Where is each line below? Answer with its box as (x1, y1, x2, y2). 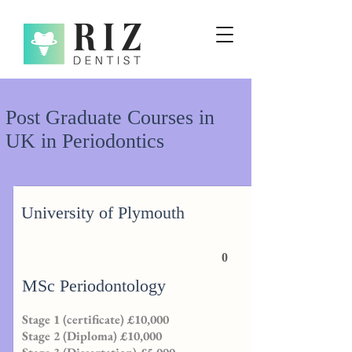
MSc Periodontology (22, 276, 166, 295)
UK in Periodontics (5, 130, 164, 152)
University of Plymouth (21, 203, 185, 222)
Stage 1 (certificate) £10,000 (22, 311, 169, 328)
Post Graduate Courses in (5, 106, 214, 129)
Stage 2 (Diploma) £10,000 (22, 328, 162, 344)
